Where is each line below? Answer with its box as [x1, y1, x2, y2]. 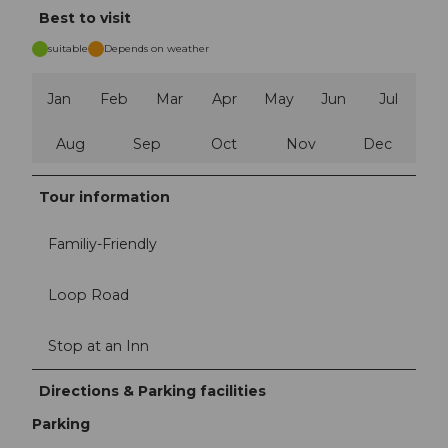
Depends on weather [104, 41, 209, 55]
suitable [48, 41, 88, 55]
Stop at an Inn [48, 337, 149, 355]
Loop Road [48, 285, 129, 304]
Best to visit [39, 8, 132, 27]
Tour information [39, 187, 171, 206]
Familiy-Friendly [48, 234, 157, 253]
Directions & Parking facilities [39, 382, 267, 400]
